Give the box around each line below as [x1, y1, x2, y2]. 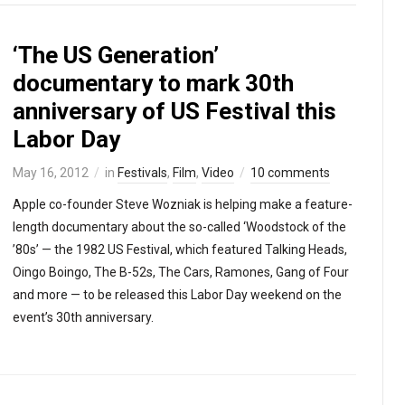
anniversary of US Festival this [13, 98, 336, 125]
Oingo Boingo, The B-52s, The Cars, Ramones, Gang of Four [13, 265, 349, 279]
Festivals [118, 165, 167, 180]
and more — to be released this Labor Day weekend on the [13, 287, 342, 302]
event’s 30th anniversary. [13, 310, 154, 325]
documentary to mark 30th [13, 70, 294, 97]
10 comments [250, 165, 330, 180]
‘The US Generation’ [13, 42, 219, 69]
